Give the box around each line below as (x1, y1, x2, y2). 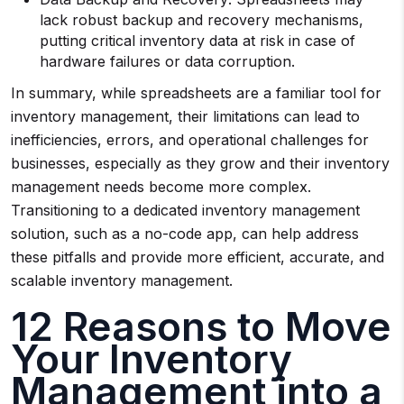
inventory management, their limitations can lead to (11, 107, 360, 125)
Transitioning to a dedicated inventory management (11, 201, 360, 219)
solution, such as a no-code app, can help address (11, 225, 359, 243)
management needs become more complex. (11, 178, 311, 196)
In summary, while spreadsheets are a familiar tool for (11, 84, 381, 102)
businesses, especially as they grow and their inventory (11, 154, 390, 172)
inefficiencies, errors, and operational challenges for (11, 131, 369, 149)
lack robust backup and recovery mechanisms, (40, 11, 363, 29)
